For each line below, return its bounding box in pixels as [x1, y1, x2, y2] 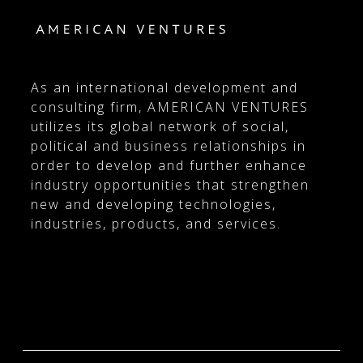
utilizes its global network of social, [31, 117, 289, 135]
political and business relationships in [31, 137, 306, 155]
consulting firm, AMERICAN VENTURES [31, 98, 309, 116]
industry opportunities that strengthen [31, 176, 310, 194]
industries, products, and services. [31, 215, 281, 233]
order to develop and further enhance [31, 156, 307, 174]
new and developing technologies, [31, 195, 276, 213]
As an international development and [31, 79, 298, 96]
